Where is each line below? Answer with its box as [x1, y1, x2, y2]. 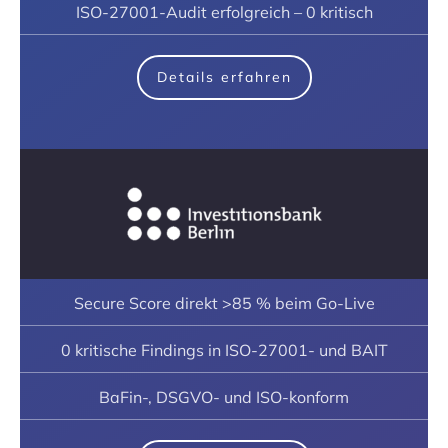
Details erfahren [156, 67, 292, 86]
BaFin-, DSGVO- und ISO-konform [99, 386, 349, 407]
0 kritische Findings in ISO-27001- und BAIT [60, 339, 388, 360]
